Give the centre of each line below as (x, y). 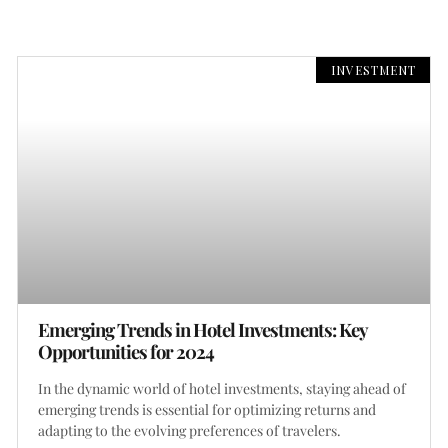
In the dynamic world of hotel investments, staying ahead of (222, 389)
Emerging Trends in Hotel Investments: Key (202, 330)
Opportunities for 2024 (126, 352)
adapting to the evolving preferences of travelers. (189, 431)
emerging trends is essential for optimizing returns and (207, 410)
